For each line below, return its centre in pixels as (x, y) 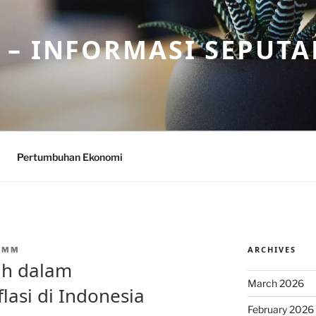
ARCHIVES (272, 249)
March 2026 (275, 283)
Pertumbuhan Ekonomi (69, 157)
